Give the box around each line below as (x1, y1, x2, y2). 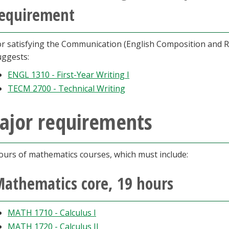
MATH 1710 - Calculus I (8, 207, 96, 218)
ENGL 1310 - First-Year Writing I (8, 69, 129, 80)
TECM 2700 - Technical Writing (8, 83, 125, 94)
